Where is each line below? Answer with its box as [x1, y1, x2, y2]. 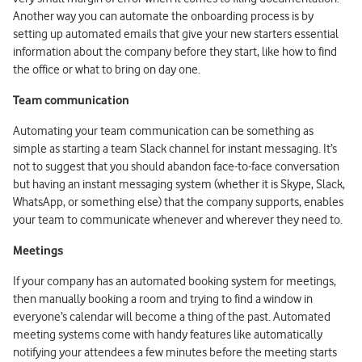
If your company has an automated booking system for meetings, [13, 273, 336, 288]
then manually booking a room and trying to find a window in [13, 291, 313, 306]
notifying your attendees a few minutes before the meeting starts [13, 344, 337, 360]
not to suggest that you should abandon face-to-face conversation [13, 158, 339, 174]
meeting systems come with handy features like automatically [13, 326, 322, 342]
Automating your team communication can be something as [13, 123, 314, 138]
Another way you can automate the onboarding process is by [13, 8, 314, 23]
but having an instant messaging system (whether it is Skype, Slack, [13, 176, 345, 192]
